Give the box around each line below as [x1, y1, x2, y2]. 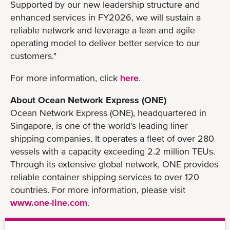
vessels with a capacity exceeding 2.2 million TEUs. [10, 145, 215, 157]
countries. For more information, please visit [10, 184, 185, 195]
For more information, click [10, 72, 120, 83]
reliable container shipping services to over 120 [10, 171, 199, 182]
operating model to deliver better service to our [10, 37, 200, 48]
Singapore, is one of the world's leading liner [10, 120, 188, 131]
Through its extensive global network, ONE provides [10, 158, 218, 169]
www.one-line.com [10, 197, 87, 208]
